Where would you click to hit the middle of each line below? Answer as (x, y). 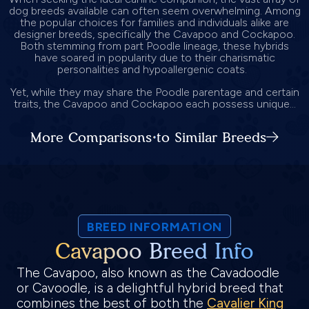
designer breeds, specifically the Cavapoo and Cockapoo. (154, 34)
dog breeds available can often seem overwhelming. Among (154, 11)
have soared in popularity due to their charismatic (154, 58)
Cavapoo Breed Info (154, 252)
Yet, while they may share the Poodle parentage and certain (154, 92)
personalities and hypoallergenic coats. (154, 70)
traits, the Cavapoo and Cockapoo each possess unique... (154, 104)
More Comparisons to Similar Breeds (148, 138)
